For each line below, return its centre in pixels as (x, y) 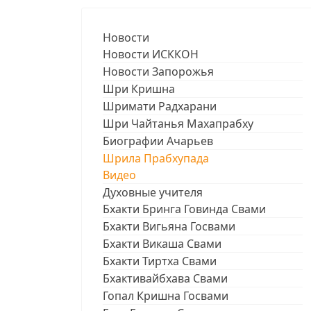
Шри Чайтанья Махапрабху (178, 123)
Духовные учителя (153, 192)
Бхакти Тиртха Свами (160, 261)
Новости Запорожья (158, 71)
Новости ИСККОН (151, 54)
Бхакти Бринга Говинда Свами (184, 209)
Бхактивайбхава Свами (165, 278)
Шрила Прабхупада (156, 158)
